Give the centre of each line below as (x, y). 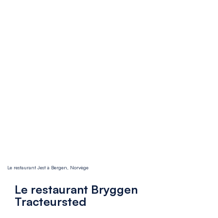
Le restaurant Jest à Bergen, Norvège (48, 167)
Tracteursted (50, 201)
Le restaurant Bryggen (76, 189)
